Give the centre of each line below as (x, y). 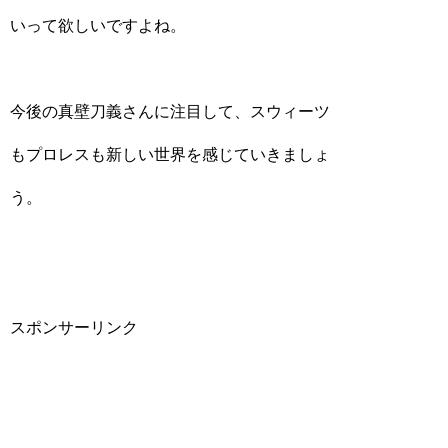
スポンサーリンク (74, 327)
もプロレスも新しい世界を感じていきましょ (170, 154)
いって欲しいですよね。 (98, 25)
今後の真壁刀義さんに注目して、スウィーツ (170, 111)
